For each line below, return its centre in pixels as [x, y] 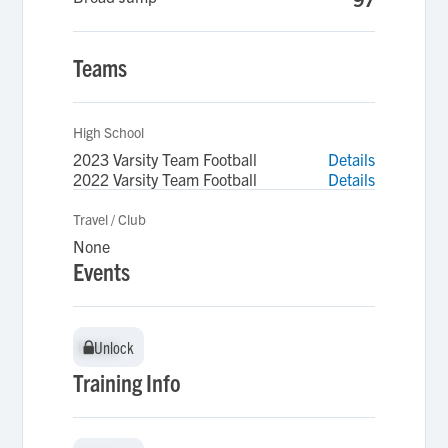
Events [102, 271]
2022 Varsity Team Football [165, 179]
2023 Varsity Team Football [165, 159]
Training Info [127, 382]
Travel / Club [110, 219]
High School [109, 132]
